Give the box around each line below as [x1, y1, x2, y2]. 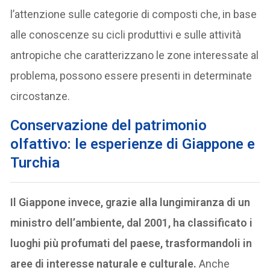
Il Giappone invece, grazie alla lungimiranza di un [10, 195, 251, 209]
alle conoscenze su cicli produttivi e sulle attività [10, 28, 242, 41]
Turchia [10, 154, 60, 171]
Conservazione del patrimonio [10, 116, 207, 134]
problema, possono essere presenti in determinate [10, 69, 253, 82]
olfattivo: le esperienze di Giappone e [10, 135, 256, 152]
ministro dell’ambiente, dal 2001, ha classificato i [10, 216, 253, 229]
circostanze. [10, 89, 71, 102]
